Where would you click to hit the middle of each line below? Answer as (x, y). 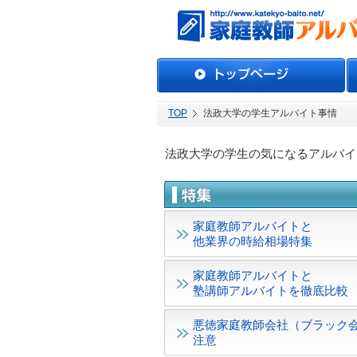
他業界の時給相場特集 (253, 241)
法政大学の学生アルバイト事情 (270, 113)
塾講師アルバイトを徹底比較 (271, 290)
